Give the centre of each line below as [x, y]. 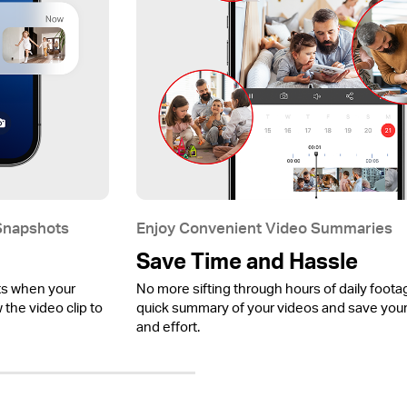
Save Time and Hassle [247, 261]
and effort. [168, 327]
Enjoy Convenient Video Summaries [264, 227]
